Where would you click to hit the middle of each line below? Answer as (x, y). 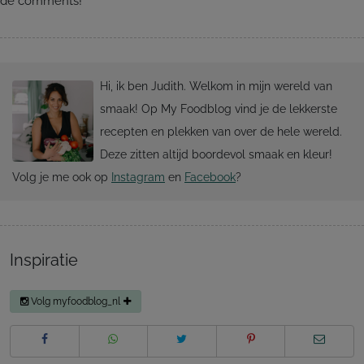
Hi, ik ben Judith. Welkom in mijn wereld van (216, 86)
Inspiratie (44, 260)
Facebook (210, 177)
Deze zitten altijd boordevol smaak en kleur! (216, 154)
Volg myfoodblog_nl (76, 301)
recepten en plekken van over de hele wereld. (221, 131)
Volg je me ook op (62, 177)
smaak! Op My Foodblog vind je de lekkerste (218, 108)
